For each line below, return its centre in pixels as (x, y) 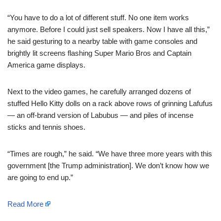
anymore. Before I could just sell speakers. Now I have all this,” (109, 29)
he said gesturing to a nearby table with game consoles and (102, 41)
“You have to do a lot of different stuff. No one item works (98, 17)
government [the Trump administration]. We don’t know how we (108, 165)
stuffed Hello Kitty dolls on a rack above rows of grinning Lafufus (110, 103)
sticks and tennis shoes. (46, 127)
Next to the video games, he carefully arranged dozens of (99, 91)
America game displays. (46, 65)
